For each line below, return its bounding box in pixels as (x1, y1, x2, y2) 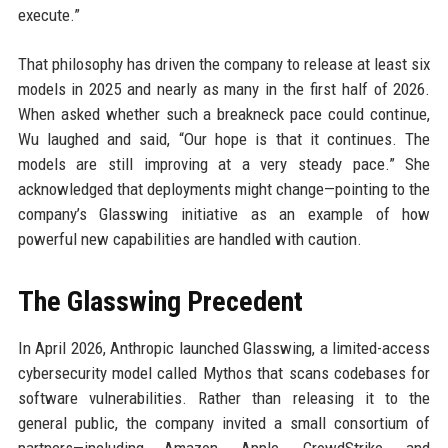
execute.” (17, 5, 80, 25)
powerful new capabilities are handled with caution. (17, 229, 362, 249)
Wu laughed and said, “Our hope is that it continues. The (17, 129, 431, 149)
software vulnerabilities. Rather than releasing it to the (17, 388, 431, 408)
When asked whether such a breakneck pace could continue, (17, 104, 431, 124)
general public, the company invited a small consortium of (17, 413, 431, 433)
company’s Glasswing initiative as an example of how (17, 204, 431, 224)
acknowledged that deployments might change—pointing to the (17, 179, 431, 199)
